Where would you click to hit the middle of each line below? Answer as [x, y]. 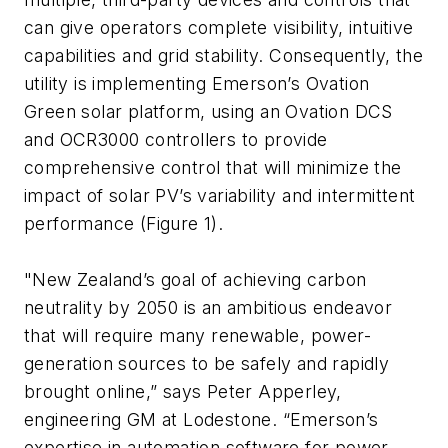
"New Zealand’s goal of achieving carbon [195, 279]
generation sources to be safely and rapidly [207, 363]
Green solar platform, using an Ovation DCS [208, 111]
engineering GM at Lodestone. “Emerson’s [201, 419]
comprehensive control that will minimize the [213, 167]
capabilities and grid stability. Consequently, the [223, 55]
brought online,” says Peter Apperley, [183, 391]
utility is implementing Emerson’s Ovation [197, 83]
